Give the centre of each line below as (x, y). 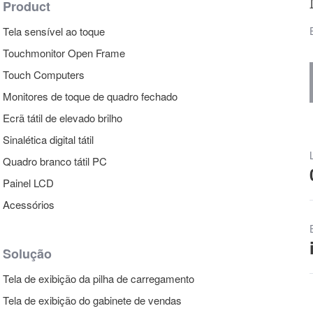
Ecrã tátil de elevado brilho (63, 117)
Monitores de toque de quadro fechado (90, 96)
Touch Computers (44, 74)
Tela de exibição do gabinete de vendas (93, 300)
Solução (28, 253)
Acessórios (29, 204)
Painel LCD (29, 182)
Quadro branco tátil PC (55, 161)
